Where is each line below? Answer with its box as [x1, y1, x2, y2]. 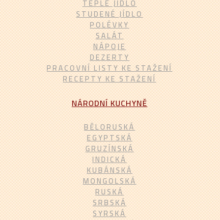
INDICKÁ [92, 152, 127, 166]
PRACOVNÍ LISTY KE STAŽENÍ [47, 61, 173, 75]
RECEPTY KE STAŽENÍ [63, 72, 157, 86]
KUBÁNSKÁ [86, 163, 133, 177]
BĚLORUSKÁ [84, 120, 136, 134]
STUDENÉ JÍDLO [76, 7, 143, 21]
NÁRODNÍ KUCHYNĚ [72, 96, 148, 110]
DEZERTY [89, 50, 130, 64]
